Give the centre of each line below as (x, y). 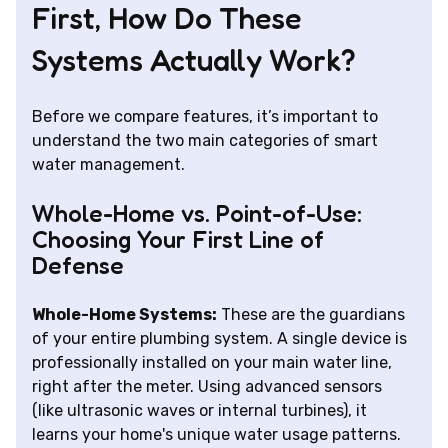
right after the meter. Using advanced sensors (207, 387)
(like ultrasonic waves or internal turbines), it (199, 411)
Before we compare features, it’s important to (205, 117)
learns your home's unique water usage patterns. (216, 435)
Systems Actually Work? (194, 60)
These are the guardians (311, 315)
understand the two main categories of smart (205, 141)
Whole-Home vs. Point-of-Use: (197, 214)
